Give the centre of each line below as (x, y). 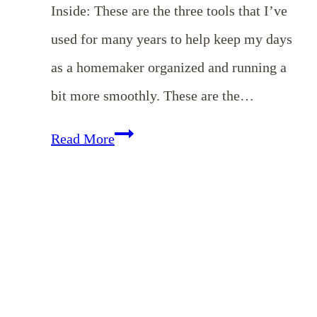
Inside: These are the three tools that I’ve (169, 11)
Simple (134, 166)
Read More (83, 139)
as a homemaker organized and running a (169, 68)
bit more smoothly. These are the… (152, 96)
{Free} (134, 194)
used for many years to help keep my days (172, 39)
